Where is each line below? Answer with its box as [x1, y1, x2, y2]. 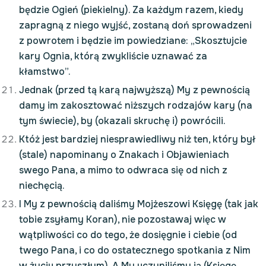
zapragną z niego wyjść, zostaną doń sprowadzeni [19, 19, 252, 31]
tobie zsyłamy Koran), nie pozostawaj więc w [19, 213, 226, 226]
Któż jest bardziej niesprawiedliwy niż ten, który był [19, 133, 255, 145]
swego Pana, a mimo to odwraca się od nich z [19, 164, 227, 176]
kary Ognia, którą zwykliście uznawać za [19, 50, 207, 62]
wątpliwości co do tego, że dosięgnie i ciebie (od [19, 229, 237, 241]
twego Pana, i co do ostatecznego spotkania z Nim [19, 244, 251, 256]
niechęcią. [19, 179, 65, 192]
